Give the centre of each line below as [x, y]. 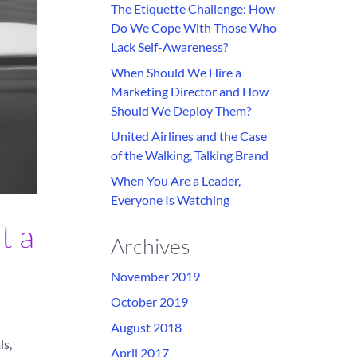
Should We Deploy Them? [180, 110]
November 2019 [155, 276]
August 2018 [146, 327]
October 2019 [149, 302]
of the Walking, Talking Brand [189, 155]
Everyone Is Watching [170, 200]
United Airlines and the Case [188, 136]
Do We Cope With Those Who [193, 27]
